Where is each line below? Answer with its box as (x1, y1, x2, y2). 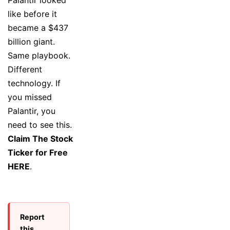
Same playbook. (8, 50, 70, 61)
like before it (8, 8, 57, 19)
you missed (8, 91, 52, 102)
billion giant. (8, 36, 55, 47)
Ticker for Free (8, 147, 68, 158)
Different (8, 64, 42, 74)
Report (20, 212, 45, 221)
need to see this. (8, 119, 72, 130)
